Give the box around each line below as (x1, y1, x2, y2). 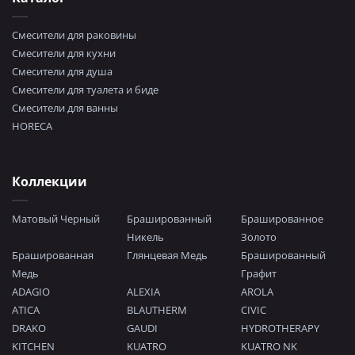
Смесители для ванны (12, 101, 118, 116)
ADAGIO (12, 284, 50, 300)
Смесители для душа (12, 64, 113, 79)
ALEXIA (126, 284, 160, 300)
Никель (126, 230, 164, 245)
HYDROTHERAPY (241, 321, 320, 336)
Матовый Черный (12, 212, 100, 227)
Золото (241, 230, 277, 245)
